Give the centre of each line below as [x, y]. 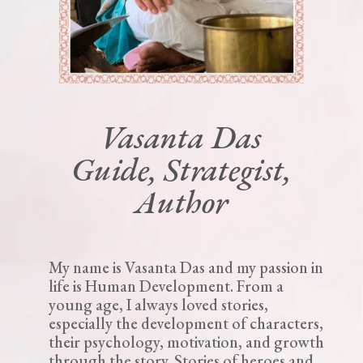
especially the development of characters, [186, 324]
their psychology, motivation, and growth [186, 342]
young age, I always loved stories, [158, 305]
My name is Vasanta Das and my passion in [186, 268]
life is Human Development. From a [166, 286]
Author [181, 202]
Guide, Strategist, [181, 170]
